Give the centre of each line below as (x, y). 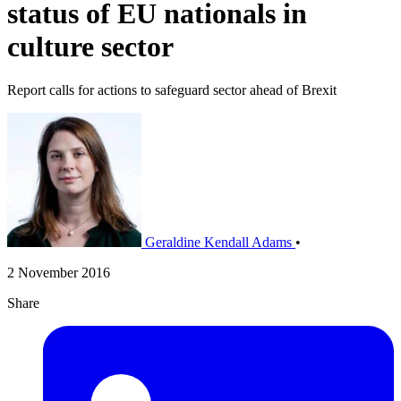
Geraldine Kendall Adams (218, 243)
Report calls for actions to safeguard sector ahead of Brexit (172, 90)
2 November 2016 (59, 273)
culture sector (90, 46)
